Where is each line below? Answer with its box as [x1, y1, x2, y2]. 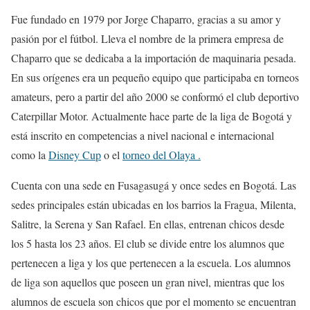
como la [11, 147, 48, 162]
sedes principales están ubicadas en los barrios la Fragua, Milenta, [11, 197, 296, 212]
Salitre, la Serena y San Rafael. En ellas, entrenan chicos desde [11, 217, 284, 231]
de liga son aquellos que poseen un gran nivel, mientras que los [11, 275, 284, 289]
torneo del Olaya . [122, 147, 201, 162]
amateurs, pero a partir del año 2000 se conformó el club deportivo [11, 89, 299, 104]
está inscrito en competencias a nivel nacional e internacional [11, 128, 274, 143]
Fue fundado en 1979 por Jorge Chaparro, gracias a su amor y [11, 12, 281, 26]
